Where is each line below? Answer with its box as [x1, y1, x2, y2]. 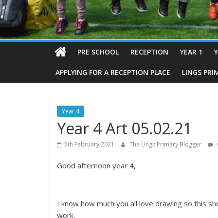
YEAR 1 [180, 47, 202, 57]
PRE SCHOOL [77, 47, 119, 57]
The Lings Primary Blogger [129, 140, 203, 149]
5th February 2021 [64, 140, 114, 149]
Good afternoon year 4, [57, 161, 136, 171]
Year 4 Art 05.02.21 [57, 118, 192, 139]
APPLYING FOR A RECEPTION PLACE [55, 68, 170, 77]
